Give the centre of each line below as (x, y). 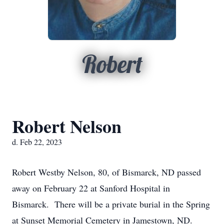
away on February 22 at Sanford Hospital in (91, 188)
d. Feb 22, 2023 (37, 142)
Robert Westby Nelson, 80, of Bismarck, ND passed (106, 172)
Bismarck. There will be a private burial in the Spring (111, 204)
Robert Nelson (67, 126)
